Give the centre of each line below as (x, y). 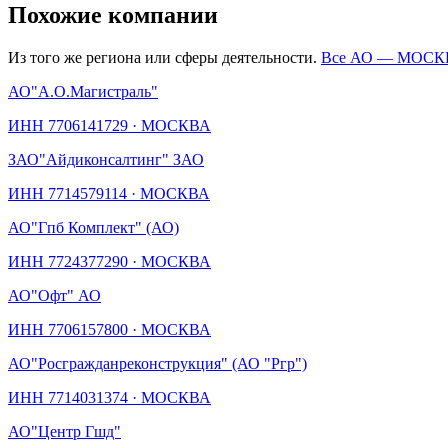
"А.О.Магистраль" (94, 91)
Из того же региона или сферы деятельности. (162, 57)
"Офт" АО (66, 295)
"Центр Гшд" (76, 431)
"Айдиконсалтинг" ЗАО (121, 159)
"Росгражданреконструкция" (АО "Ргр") (169, 363)
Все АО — (359, 57)
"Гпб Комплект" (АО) (105, 227)
